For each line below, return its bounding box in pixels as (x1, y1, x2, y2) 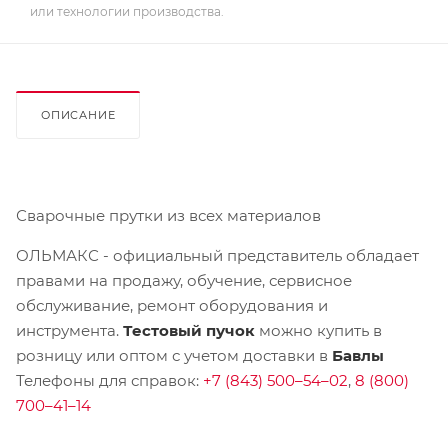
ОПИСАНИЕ (41, 107, 116, 122)
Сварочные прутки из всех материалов (16, 205, 321, 225)
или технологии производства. (30, 4, 224, 19)
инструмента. (16, 320, 123, 340)
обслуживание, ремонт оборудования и (16, 295, 328, 315)
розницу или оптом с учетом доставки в (16, 345, 332, 365)
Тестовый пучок (123, 320, 255, 340)
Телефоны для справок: (16, 370, 203, 390)
